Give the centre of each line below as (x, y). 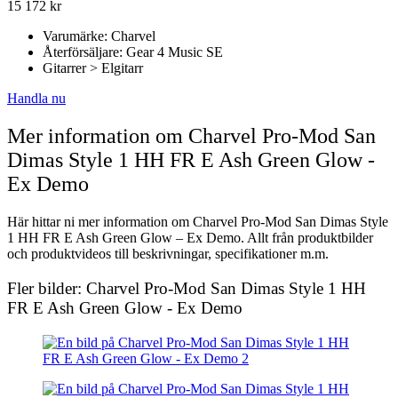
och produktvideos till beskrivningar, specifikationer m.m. (168, 254)
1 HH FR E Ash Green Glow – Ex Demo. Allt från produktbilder (190, 238)
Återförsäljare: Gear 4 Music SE (133, 52)
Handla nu (36, 99)
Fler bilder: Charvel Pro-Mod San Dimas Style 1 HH (187, 288)
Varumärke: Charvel (99, 36)
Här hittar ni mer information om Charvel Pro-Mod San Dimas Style (198, 222)
